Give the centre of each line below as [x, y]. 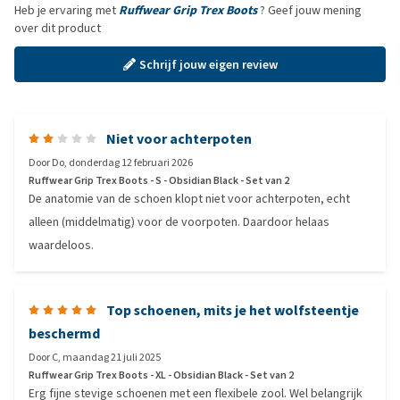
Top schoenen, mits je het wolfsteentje [233, 310]
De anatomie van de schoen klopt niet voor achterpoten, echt [189, 199]
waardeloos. [61, 245]
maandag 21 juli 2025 [112, 357]
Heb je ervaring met [67, 10]
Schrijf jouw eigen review [208, 64]
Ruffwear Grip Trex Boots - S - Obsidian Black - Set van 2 [159, 180]
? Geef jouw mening [309, 10]
